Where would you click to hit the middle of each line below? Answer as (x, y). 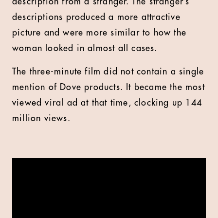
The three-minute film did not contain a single (108, 72)
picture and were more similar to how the (100, 33)
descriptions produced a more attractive (96, 17)
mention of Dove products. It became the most (109, 87)
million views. (41, 118)
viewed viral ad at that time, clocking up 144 (107, 103)
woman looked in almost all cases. (85, 48)
